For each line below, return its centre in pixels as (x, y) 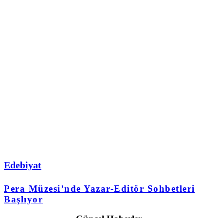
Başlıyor (23, 199)
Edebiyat (23, 165)
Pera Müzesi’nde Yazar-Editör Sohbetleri (100, 188)
